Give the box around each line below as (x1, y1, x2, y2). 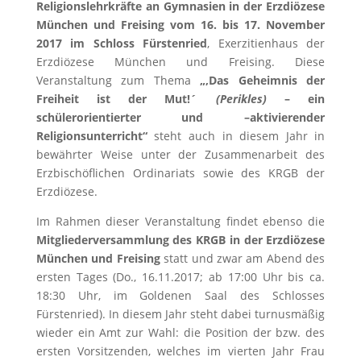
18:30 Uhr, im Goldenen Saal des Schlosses (35, 288, 326, 303)
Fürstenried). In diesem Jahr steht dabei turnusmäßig (35, 306, 326, 322)
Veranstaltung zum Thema (35, 73, 191, 88)
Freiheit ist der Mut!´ (35, 91, 216, 106)
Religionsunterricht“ (35, 128, 155, 143)
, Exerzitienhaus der (207, 35, 326, 51)
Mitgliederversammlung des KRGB (35, 232, 226, 247)
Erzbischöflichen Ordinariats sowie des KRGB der (35, 165, 326, 180)
